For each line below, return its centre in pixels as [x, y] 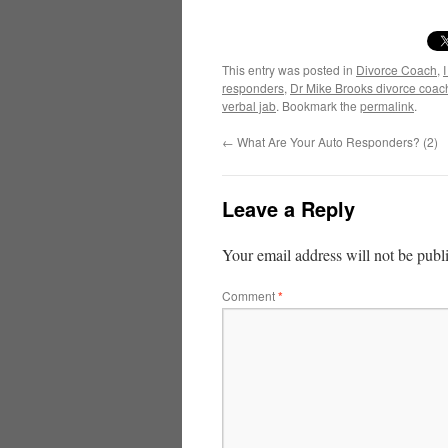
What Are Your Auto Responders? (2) [336, 141]
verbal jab [249, 105]
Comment [250, 295]
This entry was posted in [289, 69]
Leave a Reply [288, 208]
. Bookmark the [318, 105]
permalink [387, 105]
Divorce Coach [396, 69]
